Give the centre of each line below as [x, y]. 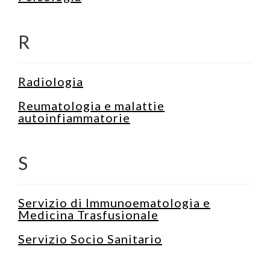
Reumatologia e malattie [91, 105]
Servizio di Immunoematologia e [114, 202]
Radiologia [51, 81]
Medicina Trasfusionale [88, 214]
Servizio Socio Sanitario [90, 238]
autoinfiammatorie [74, 117]
